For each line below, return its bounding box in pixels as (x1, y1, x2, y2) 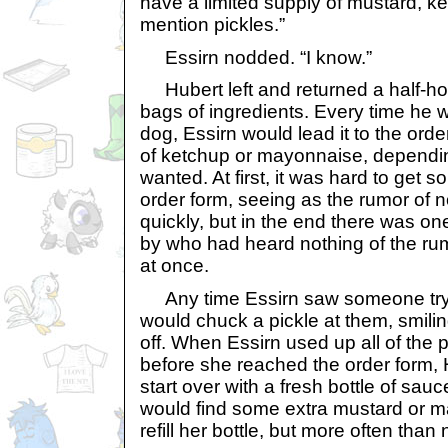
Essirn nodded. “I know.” (140, 46, 372, 68)
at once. (140, 255, 209, 277)
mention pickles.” (140, 14, 285, 36)
